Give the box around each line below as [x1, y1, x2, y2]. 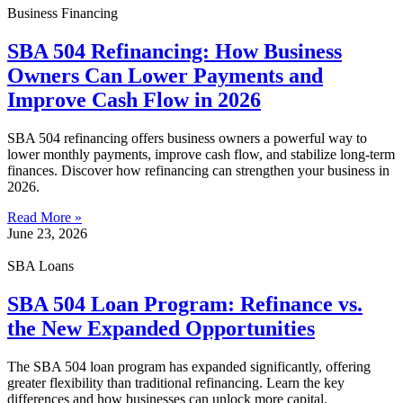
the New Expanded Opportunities [7, 316, 315, 340]
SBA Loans [7, 257, 74, 273]
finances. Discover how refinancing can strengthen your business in [7, 162, 390, 178]
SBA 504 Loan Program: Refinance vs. [7, 291, 363, 316]
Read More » [7, 209, 82, 225]
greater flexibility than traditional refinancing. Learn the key [7, 374, 345, 390]
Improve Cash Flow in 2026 [7, 87, 261, 112]
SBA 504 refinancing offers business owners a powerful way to [7, 130, 367, 146]
